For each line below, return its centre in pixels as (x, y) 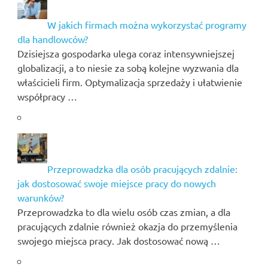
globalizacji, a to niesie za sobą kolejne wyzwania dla (128, 67)
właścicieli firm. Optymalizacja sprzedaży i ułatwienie (130, 82)
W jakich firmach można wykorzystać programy (147, 24)
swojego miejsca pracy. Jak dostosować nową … (118, 240)
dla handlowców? (52, 39)
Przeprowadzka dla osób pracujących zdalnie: (142, 168)
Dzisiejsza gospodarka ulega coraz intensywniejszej (126, 53)
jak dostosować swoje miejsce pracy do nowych (116, 183)
